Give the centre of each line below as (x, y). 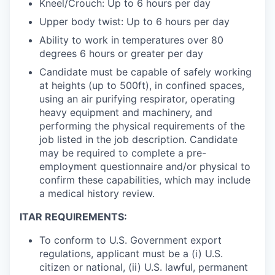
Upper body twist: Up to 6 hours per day (134, 22)
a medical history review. (97, 194)
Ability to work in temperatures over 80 (131, 40)
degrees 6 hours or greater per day (121, 54)
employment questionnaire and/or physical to (145, 167)
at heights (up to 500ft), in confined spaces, (142, 86)
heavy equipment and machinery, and (126, 113)
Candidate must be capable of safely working (145, 72)
